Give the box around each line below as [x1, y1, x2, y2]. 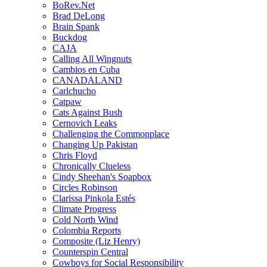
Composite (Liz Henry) [52, 235, 140, 246]
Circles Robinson [52, 182, 117, 193]
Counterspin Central [52, 246, 128, 257]
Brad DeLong [52, 10, 105, 21]
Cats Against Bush [52, 107, 122, 117]
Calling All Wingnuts [52, 53, 132, 64]
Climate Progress [52, 203, 116, 214]
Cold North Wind [52, 214, 118, 225]
